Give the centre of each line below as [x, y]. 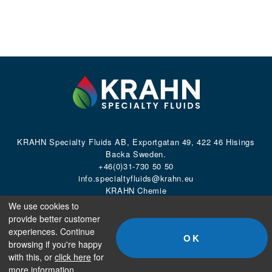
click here [73, 257]
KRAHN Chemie [136, 190]
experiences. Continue [52, 231]
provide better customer [54, 219]
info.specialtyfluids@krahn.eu [136, 178]
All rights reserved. [206, 221]
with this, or [32, 257]
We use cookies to [44, 206]
